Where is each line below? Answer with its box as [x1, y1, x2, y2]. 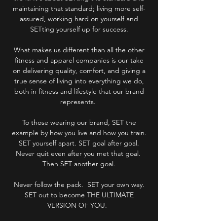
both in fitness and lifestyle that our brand [14, 87, 144, 96]
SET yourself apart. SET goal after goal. [19, 139, 139, 147]
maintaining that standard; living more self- [12, 4, 146, 13]
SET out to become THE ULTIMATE [24, 190, 134, 199]
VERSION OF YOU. [47, 201, 111, 210]
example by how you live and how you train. [11, 128, 147, 137]
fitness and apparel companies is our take [14, 56, 144, 65]
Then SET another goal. [42, 159, 115, 168]
